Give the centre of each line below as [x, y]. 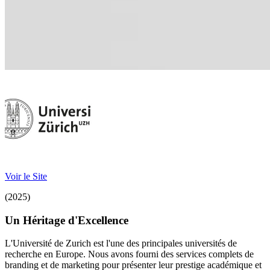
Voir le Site [26, 176]
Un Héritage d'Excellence [67, 220]
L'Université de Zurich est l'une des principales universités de [121, 243]
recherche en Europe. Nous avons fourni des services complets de [129, 254]
